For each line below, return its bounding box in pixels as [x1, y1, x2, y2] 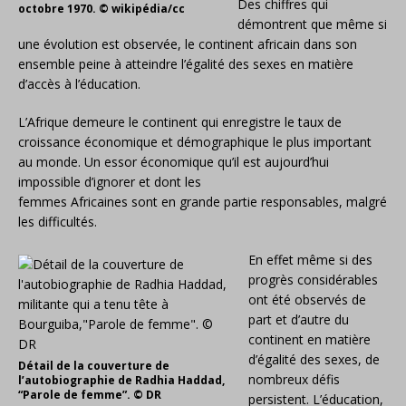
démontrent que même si [237, 15, 387, 33]
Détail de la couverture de [18, 358, 169, 373]
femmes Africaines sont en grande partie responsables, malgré [18, 193, 387, 210]
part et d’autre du [248, 311, 349, 328]
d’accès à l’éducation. [18, 75, 140, 92]
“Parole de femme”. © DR [18, 387, 161, 402]
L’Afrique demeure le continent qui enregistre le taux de [18, 113, 342, 130]
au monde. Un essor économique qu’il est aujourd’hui [18, 153, 329, 170]
